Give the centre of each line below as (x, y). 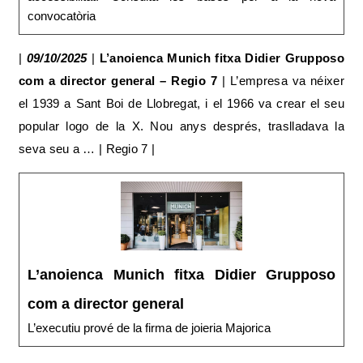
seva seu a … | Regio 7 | (87, 149)
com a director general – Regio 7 (118, 81)
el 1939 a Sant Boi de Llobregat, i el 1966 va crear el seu (181, 104)
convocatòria (62, 16)
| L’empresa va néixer (281, 81)
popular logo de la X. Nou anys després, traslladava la (181, 126)
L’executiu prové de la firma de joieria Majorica (149, 327)
